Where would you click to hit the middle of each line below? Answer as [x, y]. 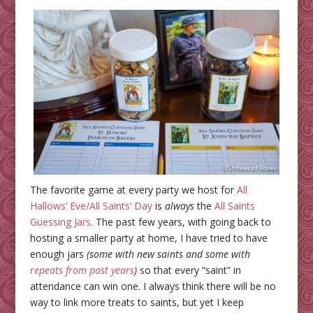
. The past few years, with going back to [181, 221]
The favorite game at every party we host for [133, 189]
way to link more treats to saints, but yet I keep [137, 302]
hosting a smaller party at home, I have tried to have [148, 238]
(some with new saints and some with [168, 254]
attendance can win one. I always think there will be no [153, 286]
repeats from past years [82, 270]
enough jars [58, 254]
